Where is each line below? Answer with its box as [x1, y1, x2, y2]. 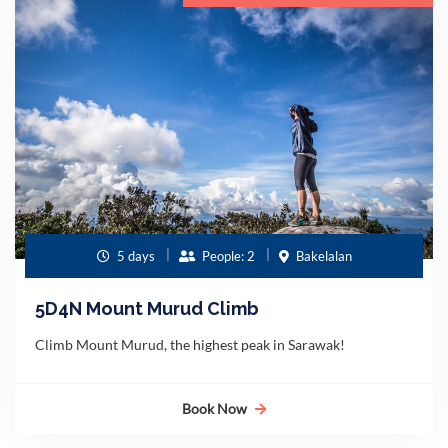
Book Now [182, 399, 247, 417]
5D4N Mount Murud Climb [35, 297, 259, 319]
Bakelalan [292, 247, 352, 264]
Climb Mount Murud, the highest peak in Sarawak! [35, 335, 345, 353]
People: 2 [198, 247, 255, 264]
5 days [113, 247, 155, 264]
